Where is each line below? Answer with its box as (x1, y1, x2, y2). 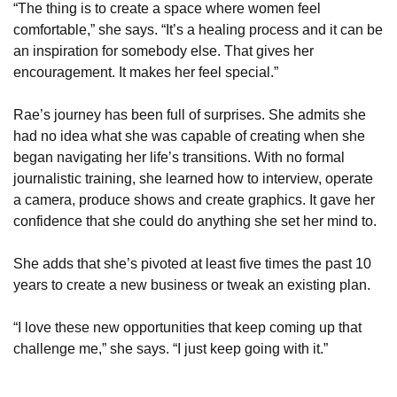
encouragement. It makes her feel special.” (13, 64, 278, 80)
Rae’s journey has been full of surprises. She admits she (13, 106, 366, 122)
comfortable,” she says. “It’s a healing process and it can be (13, 21, 383, 37)
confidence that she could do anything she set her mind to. (13, 213, 377, 229)
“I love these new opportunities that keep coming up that (13, 319, 362, 335)
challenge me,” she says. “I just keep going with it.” (13, 340, 328, 356)
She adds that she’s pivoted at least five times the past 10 (13, 255, 371, 271)
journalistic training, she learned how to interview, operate (13, 170, 373, 186)
